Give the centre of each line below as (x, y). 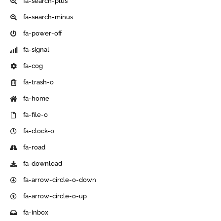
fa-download (43, 164)
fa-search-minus (48, 17)
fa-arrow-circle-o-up (55, 196)
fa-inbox (36, 213)
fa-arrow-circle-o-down (60, 180)
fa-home (37, 99)
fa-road (35, 147)
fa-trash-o (39, 82)
